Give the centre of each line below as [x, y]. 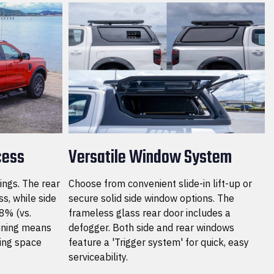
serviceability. [98, 257]
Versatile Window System [150, 157]
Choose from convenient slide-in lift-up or [160, 183]
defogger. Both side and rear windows [151, 227]
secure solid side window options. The [151, 198]
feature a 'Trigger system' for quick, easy [159, 242]
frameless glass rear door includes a [150, 213]
